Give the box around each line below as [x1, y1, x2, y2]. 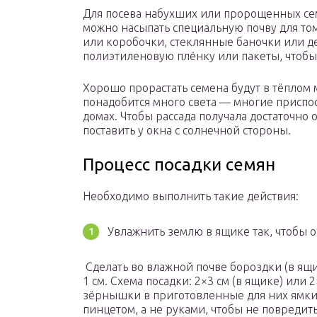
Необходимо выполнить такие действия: [83, 190, 299, 203]
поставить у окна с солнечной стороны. [83, 124, 291, 137]
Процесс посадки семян [83, 155, 275, 175]
